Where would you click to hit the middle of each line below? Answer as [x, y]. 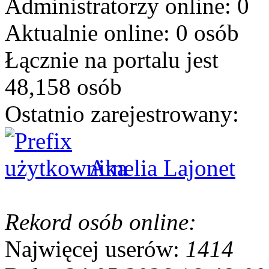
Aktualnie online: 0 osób [122, 32]
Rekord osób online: [101, 222]
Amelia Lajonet [162, 168]
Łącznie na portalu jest [112, 59]
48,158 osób [63, 86]
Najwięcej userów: [95, 249]
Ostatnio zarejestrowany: [122, 113]
